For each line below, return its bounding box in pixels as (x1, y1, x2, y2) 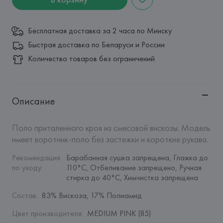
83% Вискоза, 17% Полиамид (41, 190, 142, 201)
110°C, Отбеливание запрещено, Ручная (66, 162, 202, 173)
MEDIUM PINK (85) (87, 208, 151, 219)
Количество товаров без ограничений (27, 53, 155, 64)
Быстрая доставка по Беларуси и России (27, 39, 165, 50)
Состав (11, 190, 36, 201)
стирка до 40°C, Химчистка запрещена (66, 172, 198, 183)
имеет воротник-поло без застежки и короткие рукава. (11, 133, 208, 145)
